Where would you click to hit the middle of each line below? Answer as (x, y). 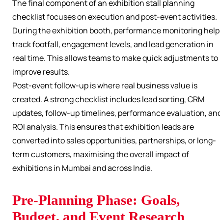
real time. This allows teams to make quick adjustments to (115, 58)
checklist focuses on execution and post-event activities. (115, 17)
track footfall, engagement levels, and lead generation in (113, 44)
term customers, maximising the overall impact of (101, 154)
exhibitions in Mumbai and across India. (82, 168)
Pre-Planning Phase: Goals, (96, 200)
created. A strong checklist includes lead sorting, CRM (108, 99)
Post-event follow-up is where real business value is (105, 86)
